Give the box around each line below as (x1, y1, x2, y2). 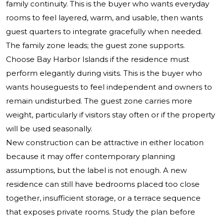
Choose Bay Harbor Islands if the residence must (6, 55, 189, 64)
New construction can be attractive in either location (6, 138, 204, 148)
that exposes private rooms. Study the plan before (6, 207, 195, 217)
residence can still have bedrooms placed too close (6, 179, 200, 189)
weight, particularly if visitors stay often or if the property (6, 110, 215, 120)
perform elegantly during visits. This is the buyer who (6, 68, 202, 78)
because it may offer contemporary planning (6, 152, 175, 162)
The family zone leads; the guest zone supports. (6, 41, 185, 51)
